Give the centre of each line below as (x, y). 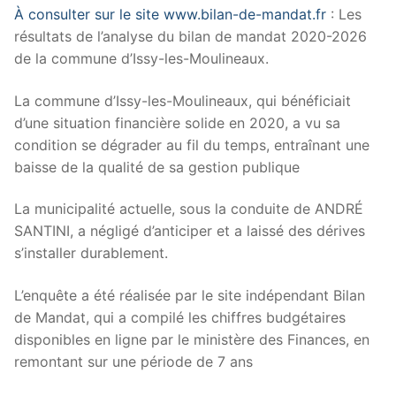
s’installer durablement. (91, 253)
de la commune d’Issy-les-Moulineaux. (141, 59)
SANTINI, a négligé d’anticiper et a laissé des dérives (190, 231)
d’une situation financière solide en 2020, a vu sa (177, 122)
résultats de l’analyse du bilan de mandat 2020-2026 (190, 37)
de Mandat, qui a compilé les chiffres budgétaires (180, 317)
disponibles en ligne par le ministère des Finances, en (192, 339)
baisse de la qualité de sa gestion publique (157, 167)
